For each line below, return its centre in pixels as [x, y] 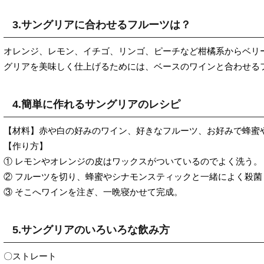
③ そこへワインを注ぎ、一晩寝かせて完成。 [93, 192]
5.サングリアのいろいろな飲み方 [91, 230]
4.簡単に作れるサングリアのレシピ [96, 104]
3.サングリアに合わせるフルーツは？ [102, 24]
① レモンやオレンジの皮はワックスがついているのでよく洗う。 [133, 161]
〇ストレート [30, 256]
